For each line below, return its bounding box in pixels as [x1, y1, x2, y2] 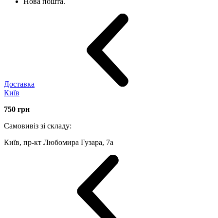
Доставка [4, 79, 35, 88]
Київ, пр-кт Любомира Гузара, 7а [4, 138, 113, 146]
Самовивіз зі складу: [4, 121, 72, 130]
